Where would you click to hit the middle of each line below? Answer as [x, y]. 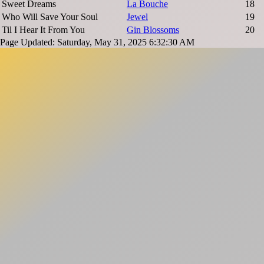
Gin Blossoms [153, 29]
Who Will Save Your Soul [50, 16]
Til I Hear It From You [43, 29]
